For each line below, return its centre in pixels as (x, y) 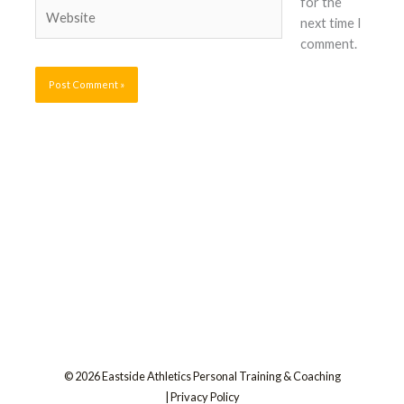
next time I (331, 23)
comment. (328, 43)
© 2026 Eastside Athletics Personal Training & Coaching (202, 376)
